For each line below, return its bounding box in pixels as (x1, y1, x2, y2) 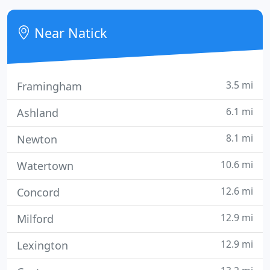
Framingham (17, 79, 82, 93)
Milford (17, 212, 54, 226)
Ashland (17, 105, 58, 120)
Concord (17, 185, 60, 199)
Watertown (17, 159, 74, 173)
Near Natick (31, 24, 108, 42)
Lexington (17, 238, 68, 253)
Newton (17, 132, 57, 146)
